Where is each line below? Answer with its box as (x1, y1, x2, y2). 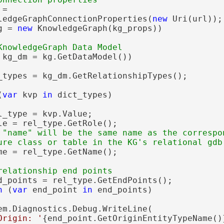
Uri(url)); (167, 13, 222, 23)
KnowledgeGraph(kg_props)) (32, 23, 162, 33)
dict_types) (52, 89, 112, 99)
